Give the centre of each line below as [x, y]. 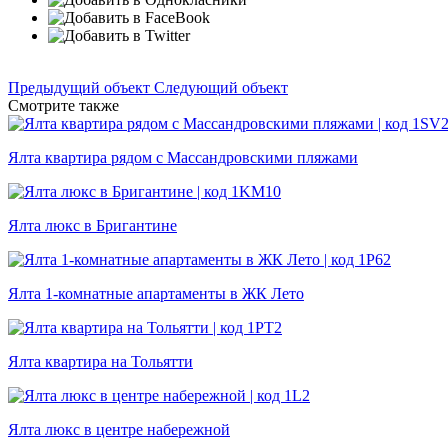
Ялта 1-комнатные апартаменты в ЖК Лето [156, 294]
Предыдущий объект [81, 88]
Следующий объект [221, 88]
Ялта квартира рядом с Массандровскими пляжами [183, 158]
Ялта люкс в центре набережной [119, 430]
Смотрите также [63, 106]
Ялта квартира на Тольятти [100, 362]
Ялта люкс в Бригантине [92, 226]
